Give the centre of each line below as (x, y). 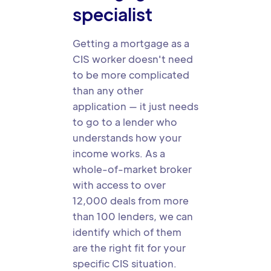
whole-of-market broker (132, 169)
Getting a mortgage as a (131, 43)
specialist (113, 14)
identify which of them (127, 232)
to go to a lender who (125, 122)
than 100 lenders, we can (133, 216)
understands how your (127, 138)
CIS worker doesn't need (133, 59)
